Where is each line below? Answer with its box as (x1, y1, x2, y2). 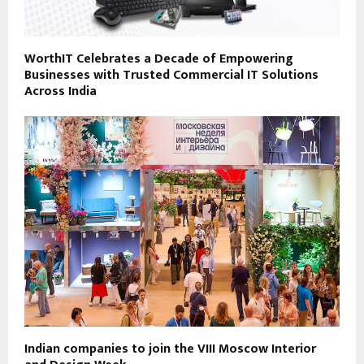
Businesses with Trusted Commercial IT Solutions (24, 64, 318, 87)
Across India (24, 80, 97, 103)
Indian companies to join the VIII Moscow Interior (24, 338, 316, 361)
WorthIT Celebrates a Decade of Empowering (24, 48, 293, 71)
